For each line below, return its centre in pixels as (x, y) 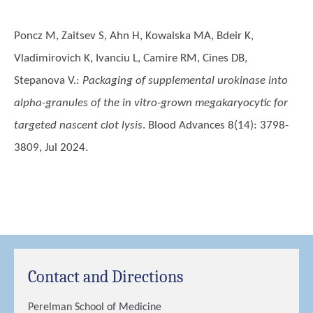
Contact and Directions (105, 277)
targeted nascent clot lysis (78, 125)
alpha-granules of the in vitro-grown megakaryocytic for (151, 103)
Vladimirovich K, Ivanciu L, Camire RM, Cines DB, (131, 58)
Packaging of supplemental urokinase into (185, 81)
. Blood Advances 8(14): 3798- (216, 125)
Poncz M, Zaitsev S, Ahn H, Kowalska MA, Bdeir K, (134, 36)
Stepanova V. (45, 81)
